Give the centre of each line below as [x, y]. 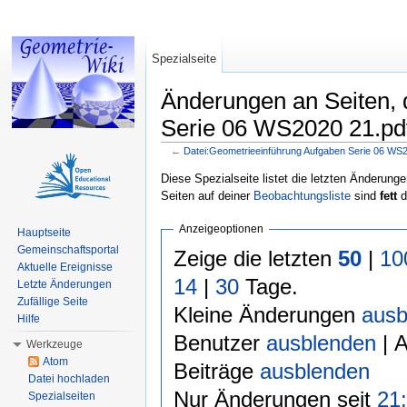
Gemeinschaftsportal [68, 250]
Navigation [264, 162]
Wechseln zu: [199, 162]
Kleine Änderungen [267, 314]
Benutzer [219, 342]
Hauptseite [44, 233]
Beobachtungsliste [302, 195]
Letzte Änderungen [65, 284]
